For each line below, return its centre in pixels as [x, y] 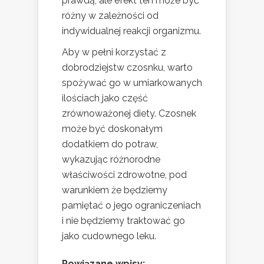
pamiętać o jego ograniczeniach [131, 206]
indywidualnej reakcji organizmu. [131, 31]
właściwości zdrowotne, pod [124, 175]
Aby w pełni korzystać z [114, 52]
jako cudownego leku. [109, 236]
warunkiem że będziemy [115, 190]
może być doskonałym [112, 129]
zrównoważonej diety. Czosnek [129, 114]
